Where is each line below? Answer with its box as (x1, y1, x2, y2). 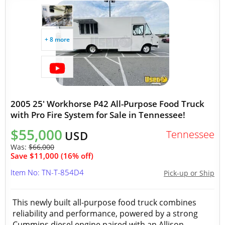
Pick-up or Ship (164, 168, 214, 178)
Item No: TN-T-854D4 (11, 167, 84, 177)
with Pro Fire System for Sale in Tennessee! (11, 109, 185, 121)
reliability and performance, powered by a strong (13, 208, 198, 219)
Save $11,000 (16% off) (11, 151, 93, 161)
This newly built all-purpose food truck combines (13, 197, 196, 208)
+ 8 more (45, 35, 70, 44)
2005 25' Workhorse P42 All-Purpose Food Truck (11, 98, 204, 109)
